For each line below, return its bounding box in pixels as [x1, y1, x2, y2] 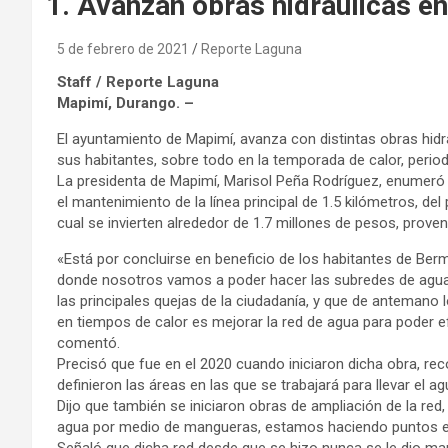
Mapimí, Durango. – [57, 93, 198, 112]
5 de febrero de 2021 [57, 40, 189, 57]
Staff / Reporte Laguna [57, 72, 223, 91]
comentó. [57, 333, 124, 352]
